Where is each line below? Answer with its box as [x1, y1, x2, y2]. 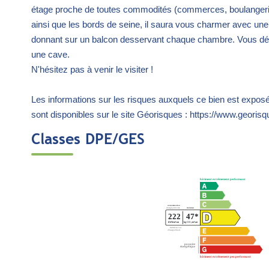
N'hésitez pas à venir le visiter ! [31, 64, 153, 74]
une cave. [31, 49, 70, 59]
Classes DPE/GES [31, 129, 145, 148]
